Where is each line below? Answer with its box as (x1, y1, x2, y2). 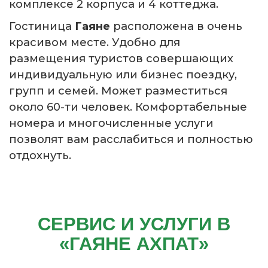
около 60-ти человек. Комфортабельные (9, 100, 247, 114)
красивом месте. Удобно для (9, 35, 180, 49)
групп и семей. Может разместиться (9, 84, 227, 98)
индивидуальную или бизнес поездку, (9, 68, 237, 81)
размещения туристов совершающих (9, 51, 233, 65)
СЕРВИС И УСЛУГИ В (38, 214, 230, 234)
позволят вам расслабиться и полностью (9, 132, 253, 146)
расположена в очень (110, 19, 242, 33)
